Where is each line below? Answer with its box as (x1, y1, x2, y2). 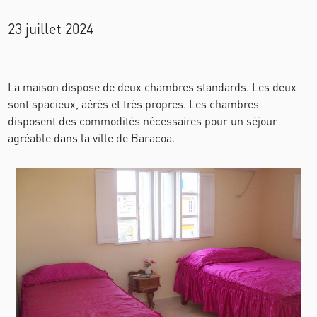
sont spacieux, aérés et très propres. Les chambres (8, 96, 260, 111)
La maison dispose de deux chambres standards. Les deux (8, 79, 297, 94)
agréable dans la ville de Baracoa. (8, 130, 175, 145)
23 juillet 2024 (8, 19, 94, 38)
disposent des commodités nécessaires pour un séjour (8, 113, 278, 128)
